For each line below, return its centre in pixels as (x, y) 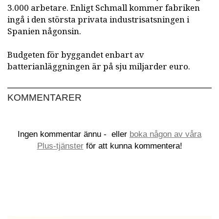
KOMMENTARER (44, 98)
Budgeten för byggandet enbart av (76, 55)
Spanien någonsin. (44, 32)
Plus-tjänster (60, 146)
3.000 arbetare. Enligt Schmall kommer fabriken (104, 8)
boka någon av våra (165, 134)
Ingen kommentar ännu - (63, 134)
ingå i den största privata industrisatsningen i (98, 20)
